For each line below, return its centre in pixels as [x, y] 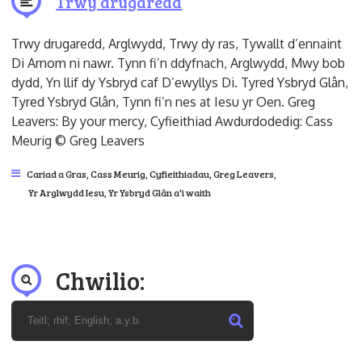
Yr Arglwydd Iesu [67, 192]
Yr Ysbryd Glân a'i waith [160, 192]
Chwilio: [101, 280]
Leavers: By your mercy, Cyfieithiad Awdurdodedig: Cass [173, 121]
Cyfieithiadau [180, 173]
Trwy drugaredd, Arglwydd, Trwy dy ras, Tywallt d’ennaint [177, 43]
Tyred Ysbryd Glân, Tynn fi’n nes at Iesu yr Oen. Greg [164, 101]
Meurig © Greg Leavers [78, 140]
